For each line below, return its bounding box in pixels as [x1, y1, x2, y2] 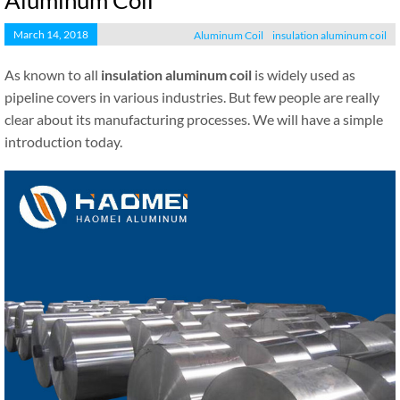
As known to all [4, 66, 101, 83]
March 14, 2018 [13, 28, 88, 41]
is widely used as [252, 66, 355, 83]
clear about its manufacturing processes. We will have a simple [4, 111, 383, 128]
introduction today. [4, 133, 122, 150]
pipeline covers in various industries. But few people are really [4, 88, 379, 105]
